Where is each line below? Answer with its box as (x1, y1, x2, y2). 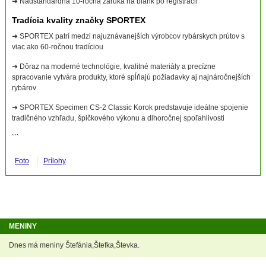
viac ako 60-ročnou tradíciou (11, 43, 103, 52)
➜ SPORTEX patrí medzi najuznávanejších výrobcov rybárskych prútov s (11, 32, 245, 41)
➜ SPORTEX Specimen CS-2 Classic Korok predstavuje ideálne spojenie (11, 103, 248, 112)
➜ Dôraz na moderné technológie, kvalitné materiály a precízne (11, 62, 216, 71)
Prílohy (43, 157, 66, 166)
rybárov (11, 84, 36, 93)
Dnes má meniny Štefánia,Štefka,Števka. (9, 241, 140, 250)
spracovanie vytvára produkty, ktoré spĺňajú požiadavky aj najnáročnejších (11, 73, 251, 82)
